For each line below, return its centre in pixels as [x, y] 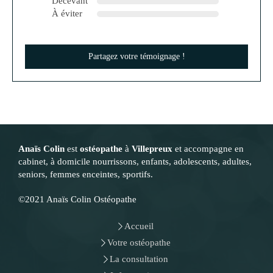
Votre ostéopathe [139, 243]
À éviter [67, 13]
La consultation [139, 259]
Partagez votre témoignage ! [136, 56]
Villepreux [152, 149]
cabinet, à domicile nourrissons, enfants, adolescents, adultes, [135, 161]
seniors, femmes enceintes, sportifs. [86, 174]
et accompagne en [208, 149]
